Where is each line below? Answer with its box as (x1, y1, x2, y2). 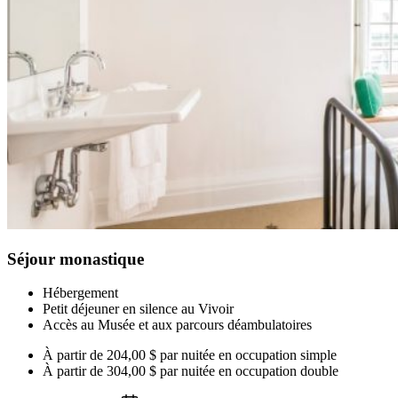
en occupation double (219, 363, 338, 379)
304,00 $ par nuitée (107, 363, 215, 379)
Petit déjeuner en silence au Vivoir (43, 301, 234, 317)
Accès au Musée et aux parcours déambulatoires (43, 317, 312, 333)
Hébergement (43, 285, 118, 301)
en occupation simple (219, 347, 337, 363)
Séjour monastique (7, 249, 144, 268)
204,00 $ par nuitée (107, 347, 215, 363)
